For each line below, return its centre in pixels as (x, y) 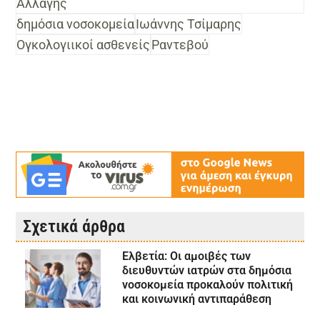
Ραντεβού (180, 45)
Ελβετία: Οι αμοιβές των (186, 256)
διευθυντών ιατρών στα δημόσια (206, 271)
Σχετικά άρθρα (74, 227)
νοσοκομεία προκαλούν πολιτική (207, 285)
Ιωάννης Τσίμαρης (189, 24)
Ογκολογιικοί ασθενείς (84, 45)
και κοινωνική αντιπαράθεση (196, 299)
